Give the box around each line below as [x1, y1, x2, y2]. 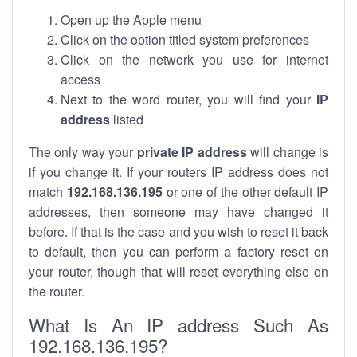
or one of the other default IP [162, 182, 328, 201]
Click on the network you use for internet [61, 50, 328, 69]
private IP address [136, 143, 247, 161]
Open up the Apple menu [61, 10, 202, 29]
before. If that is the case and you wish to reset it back [29, 222, 328, 241]
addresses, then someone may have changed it [29, 202, 328, 221]
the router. [29, 282, 84, 300]
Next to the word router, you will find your [61, 90, 316, 108]
